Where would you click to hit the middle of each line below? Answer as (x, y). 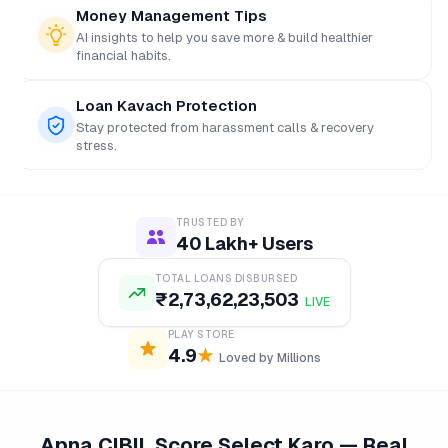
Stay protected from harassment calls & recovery (225, 127)
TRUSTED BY (210, 222)
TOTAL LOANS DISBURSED (225, 278)
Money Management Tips (171, 15)
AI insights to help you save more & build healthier (224, 37)
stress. (96, 145)
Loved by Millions (269, 358)
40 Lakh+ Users (244, 243)
